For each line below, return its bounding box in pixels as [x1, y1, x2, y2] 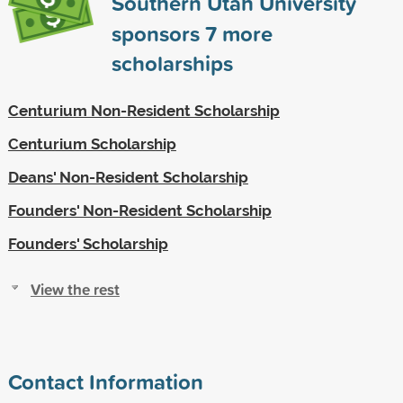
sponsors [111, 17, 205, 49]
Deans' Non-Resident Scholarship [7, 167, 248, 186]
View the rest [30, 277, 120, 300]
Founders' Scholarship [7, 234, 168, 253]
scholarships [111, 47, 233, 78]
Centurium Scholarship [7, 134, 176, 153]
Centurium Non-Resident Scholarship [7, 101, 280, 120]
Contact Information [7, 365, 203, 397]
